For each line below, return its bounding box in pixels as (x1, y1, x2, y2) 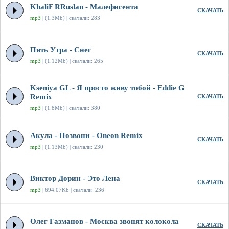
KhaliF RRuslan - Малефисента (30, 3, 138, 11)
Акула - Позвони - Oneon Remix (30, 131, 143, 140)
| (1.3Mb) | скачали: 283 (41, 15, 100, 21)
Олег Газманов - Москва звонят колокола (30, 217, 179, 226)
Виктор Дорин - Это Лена (30, 174, 120, 183)
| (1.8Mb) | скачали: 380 (41, 105, 100, 111)
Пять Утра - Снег (30, 45, 91, 54)
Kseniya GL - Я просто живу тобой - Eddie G (30, 84, 185, 93)
